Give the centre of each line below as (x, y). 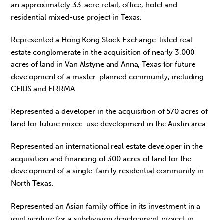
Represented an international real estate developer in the (107, 147)
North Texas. (32, 183)
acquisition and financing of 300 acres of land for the (101, 159)
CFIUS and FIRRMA (43, 89)
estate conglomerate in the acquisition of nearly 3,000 (103, 52)
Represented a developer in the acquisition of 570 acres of (110, 112)
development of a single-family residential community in (108, 171)
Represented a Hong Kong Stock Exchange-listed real (102, 40)
